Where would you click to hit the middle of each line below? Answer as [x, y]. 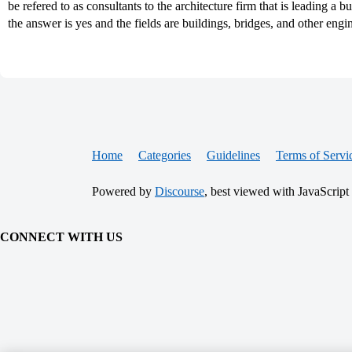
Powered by [123, 191]
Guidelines [233, 155]
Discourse [180, 191]
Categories [165, 155]
